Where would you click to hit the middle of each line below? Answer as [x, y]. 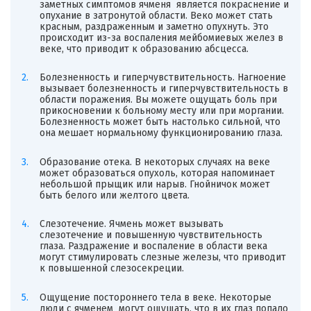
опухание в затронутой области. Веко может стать [156, 15]
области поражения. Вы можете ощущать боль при [158, 100]
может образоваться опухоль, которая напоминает [157, 173]
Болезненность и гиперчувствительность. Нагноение [162, 78]
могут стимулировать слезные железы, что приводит [162, 258]
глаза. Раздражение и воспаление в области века [154, 246]
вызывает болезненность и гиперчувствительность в [163, 89]
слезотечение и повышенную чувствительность [151, 235]
